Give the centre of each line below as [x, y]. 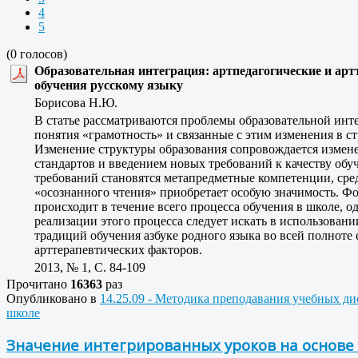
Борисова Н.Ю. [81, 102]
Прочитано [38, 284]
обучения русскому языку [109, 85]
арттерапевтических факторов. [118, 249]
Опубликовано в [52, 298]
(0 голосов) [37, 54]
